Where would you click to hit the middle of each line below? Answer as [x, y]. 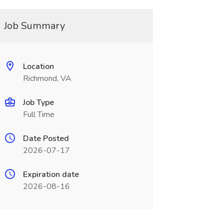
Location [38, 66]
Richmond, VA [47, 78]
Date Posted [46, 138]
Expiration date [51, 174]
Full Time [38, 114]
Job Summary [34, 26]
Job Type [38, 102]
